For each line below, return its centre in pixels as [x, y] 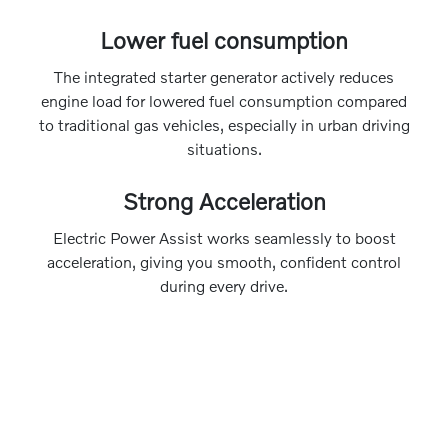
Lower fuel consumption [224, 40]
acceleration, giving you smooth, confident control [224, 262]
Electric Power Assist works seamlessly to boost [224, 238]
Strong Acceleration [224, 201]
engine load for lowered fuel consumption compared [224, 101]
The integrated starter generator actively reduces [224, 77]
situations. [224, 149]
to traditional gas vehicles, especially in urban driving [224, 125]
